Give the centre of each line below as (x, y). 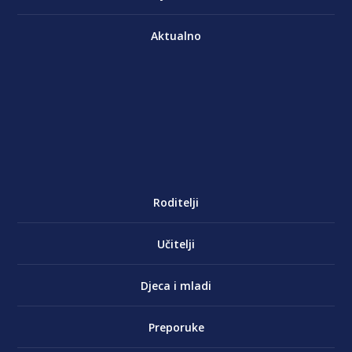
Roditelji (176, 203)
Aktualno (176, 36)
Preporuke (176, 328)
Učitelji (176, 244)
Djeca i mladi (176, 286)
